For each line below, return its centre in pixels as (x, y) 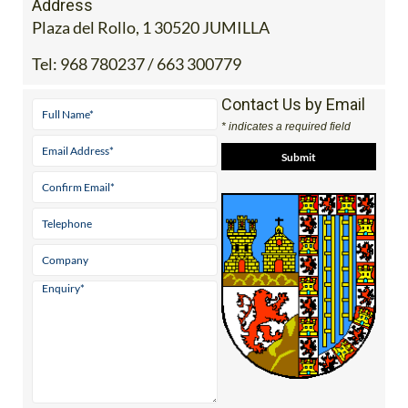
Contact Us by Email (293, 105)
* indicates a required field (286, 127)
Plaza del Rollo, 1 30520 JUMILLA (151, 28)
